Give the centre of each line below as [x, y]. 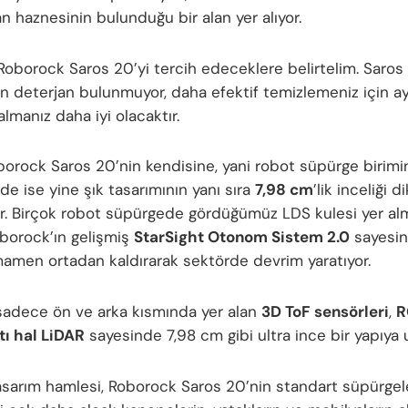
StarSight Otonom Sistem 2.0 [242, 237]
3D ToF [286, 312]
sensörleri [352, 312]
